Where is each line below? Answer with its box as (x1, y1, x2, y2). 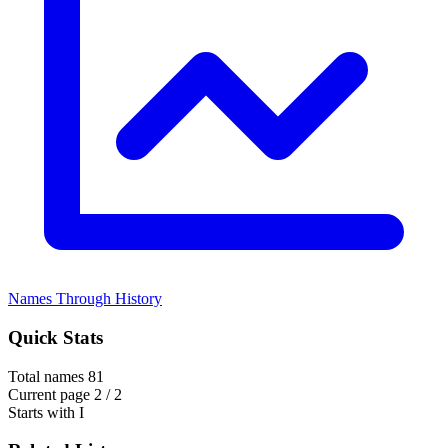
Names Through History (8, 290, 162, 308)
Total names (8, 367, 84, 385)
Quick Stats (8, 326, 103, 348)
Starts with (8, 403, 75, 421)
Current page (8, 385, 90, 403)
